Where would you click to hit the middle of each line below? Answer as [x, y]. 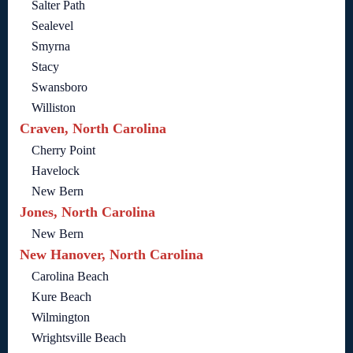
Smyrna [51, 46]
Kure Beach [61, 296]
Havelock [56, 170]
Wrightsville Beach [79, 337]
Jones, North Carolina [87, 212]
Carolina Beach [70, 276]
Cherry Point [63, 150]
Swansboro [59, 87]
